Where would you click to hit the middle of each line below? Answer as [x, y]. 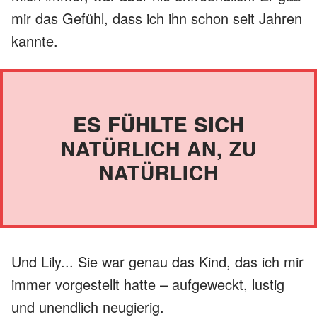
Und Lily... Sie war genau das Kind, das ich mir [157, 261]
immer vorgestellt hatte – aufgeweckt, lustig [148, 284]
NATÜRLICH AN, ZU [158, 148]
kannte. [35, 40]
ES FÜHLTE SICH [158, 124]
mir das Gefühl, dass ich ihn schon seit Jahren [157, 18]
